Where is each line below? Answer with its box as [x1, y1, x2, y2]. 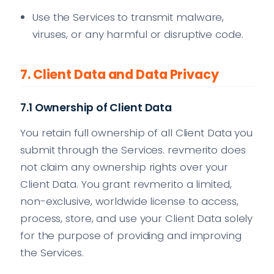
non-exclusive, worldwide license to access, [20, 193, 239, 209]
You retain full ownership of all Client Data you [20, 125, 253, 140]
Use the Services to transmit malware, [32, 10, 224, 25]
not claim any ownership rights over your [20, 159, 228, 174]
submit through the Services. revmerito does [20, 142, 246, 157]
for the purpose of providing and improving [20, 228, 242, 243]
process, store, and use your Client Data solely [20, 210, 253, 226]
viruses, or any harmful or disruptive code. [32, 27, 243, 42]
